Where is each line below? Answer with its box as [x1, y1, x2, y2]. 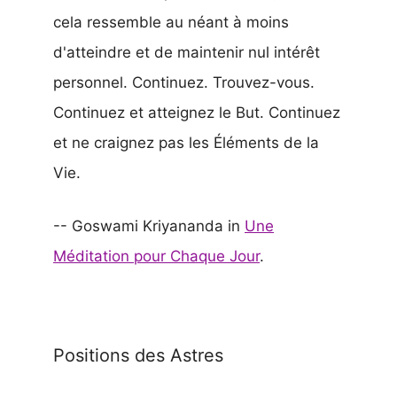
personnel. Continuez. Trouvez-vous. [53, 74, 315, 92]
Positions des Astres [53, 344, 223, 366]
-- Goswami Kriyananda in [53, 216, 245, 235]
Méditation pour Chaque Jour [53, 246, 260, 265]
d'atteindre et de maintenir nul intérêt [53, 43, 320, 62]
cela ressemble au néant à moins [53, 13, 289, 32]
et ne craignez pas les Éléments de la [53, 134, 319, 152]
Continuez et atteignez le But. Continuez [53, 104, 340, 122]
